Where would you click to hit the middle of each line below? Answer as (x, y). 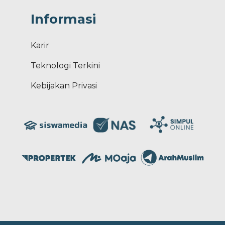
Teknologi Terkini (66, 66)
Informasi (64, 19)
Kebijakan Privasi (64, 86)
